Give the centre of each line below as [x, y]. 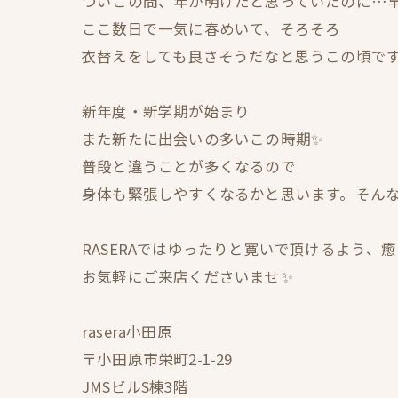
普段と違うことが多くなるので [189, 166]
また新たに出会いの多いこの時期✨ [203, 139]
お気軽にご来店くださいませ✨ [187, 276]
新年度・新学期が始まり [166, 111]
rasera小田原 [127, 331]
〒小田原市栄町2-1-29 [157, 359]
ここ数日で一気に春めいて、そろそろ [211, 28]
